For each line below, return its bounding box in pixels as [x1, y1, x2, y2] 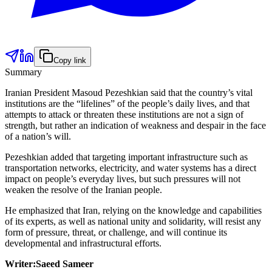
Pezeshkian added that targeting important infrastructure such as [5, 151, 248, 162]
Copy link [53, 55, 86, 65]
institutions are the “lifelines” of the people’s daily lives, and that [5, 98, 250, 109]
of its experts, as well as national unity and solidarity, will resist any [5, 216, 261, 226]
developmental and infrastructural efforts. [5, 237, 161, 248]
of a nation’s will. [5, 131, 71, 141]
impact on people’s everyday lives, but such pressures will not [5, 173, 240, 184]
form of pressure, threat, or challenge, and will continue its [5, 226, 227, 237]
